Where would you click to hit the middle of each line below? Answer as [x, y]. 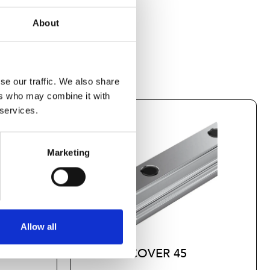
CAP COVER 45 [144, 254]
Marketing [68, 152]
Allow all [38, 227]
